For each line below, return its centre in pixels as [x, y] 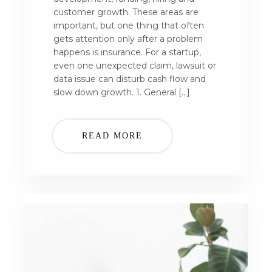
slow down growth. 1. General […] [122, 92]
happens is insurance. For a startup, [127, 52]
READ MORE [113, 136]
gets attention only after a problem [128, 39]
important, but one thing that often [129, 25]
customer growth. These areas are [126, 12]
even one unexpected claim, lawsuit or [135, 66]
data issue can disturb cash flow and [130, 79]
